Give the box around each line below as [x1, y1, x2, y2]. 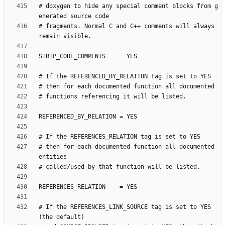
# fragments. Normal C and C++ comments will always [39, 23, 214, 30]
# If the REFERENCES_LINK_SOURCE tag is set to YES [39, 203, 211, 211]
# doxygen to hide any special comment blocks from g [39, 3, 218, 10]
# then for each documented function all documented [39, 143, 214, 151]
